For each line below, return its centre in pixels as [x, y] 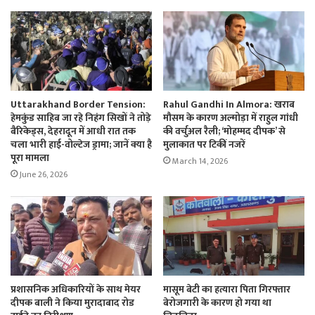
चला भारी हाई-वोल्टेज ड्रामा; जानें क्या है [81, 144]
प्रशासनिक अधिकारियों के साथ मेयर [76, 290]
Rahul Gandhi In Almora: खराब [229, 104]
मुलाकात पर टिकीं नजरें [204, 144]
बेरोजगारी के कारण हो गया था [217, 303]
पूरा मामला [30, 157]
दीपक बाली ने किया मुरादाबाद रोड [72, 303]
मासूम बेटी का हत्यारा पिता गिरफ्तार [227, 290]
